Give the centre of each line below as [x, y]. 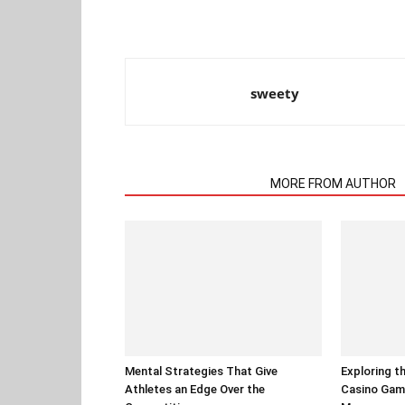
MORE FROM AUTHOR [333, 184]
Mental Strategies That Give [201, 371]
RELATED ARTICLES [192, 184]
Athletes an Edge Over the [195, 389]
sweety [275, 93]
